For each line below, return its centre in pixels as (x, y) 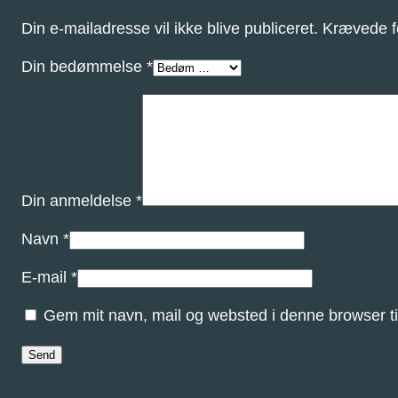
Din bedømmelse (84, 67)
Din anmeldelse (79, 201)
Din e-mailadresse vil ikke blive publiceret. (170, 29)
